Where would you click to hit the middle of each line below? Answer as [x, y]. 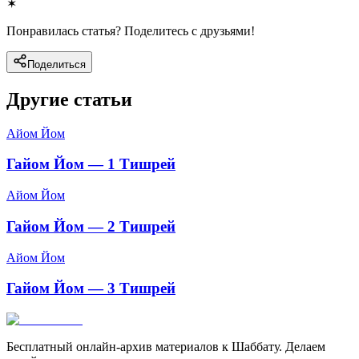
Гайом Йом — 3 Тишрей [91, 288]
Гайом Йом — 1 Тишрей [91, 164]
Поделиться [56, 64]
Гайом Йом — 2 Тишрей [91, 226]
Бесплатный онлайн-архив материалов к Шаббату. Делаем [166, 346]
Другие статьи [69, 99]
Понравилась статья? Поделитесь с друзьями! [131, 30]
